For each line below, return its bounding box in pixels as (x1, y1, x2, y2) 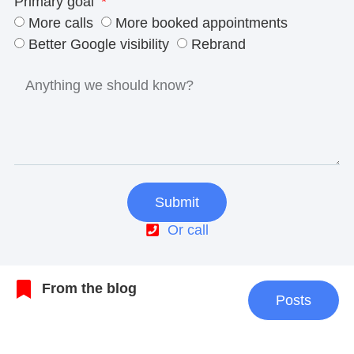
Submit (155, 194, 199, 211)
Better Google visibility (28, 36, 169, 53)
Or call (167, 222, 209, 239)
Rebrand (190, 36, 246, 53)
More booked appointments (115, 14, 288, 31)
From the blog (41, 281, 137, 297)
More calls (28, 14, 93, 31)
